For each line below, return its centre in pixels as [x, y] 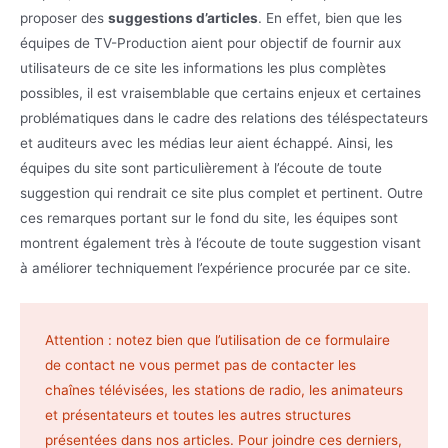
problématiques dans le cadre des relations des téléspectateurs [224, 117]
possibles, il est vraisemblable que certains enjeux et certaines [220, 92]
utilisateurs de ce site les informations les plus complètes [203, 67]
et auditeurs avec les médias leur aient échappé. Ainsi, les [206, 142]
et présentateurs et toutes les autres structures [198, 414]
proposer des [64, 17]
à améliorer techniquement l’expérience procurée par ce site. [215, 267]
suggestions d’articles [183, 17]
